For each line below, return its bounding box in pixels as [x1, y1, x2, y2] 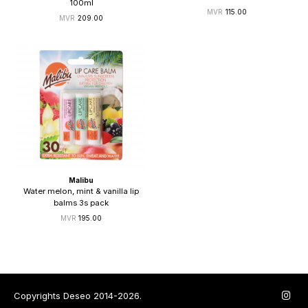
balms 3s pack [54, 197, 109, 208]
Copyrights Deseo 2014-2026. [14, 289, 142, 301]
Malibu [69, 175, 93, 184]
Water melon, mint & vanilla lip [23, 186, 139, 196]
